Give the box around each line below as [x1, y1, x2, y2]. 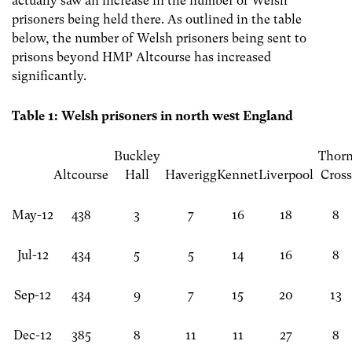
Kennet [217, 167, 258, 183]
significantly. [12, 68, 86, 83]
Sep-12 [14, 288, 51, 303]
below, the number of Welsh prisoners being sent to [12, 31, 306, 46]
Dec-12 [13, 328, 52, 343]
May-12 [12, 207, 53, 223]
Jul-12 [16, 247, 49, 263]
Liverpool [258, 167, 313, 183]
